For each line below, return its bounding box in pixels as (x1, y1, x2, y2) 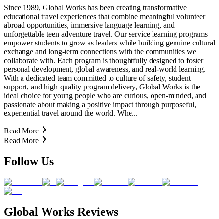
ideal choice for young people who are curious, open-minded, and (4, 91, 206, 100)
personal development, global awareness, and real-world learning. (4, 65, 206, 73)
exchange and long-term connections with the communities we (4, 47, 196, 56)
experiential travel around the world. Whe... (4, 109, 138, 117)
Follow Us (4, 154, 54, 168)
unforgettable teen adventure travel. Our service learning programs (4, 29, 208, 38)
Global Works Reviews (4, 205, 118, 218)
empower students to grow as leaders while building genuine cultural (4, 38, 215, 47)
